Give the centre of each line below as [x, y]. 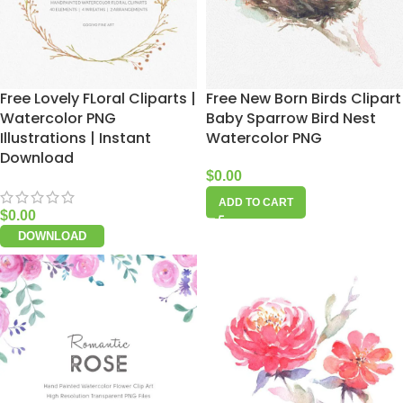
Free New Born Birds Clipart [304, 99]
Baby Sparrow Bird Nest [291, 119]
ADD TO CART [256, 203]
